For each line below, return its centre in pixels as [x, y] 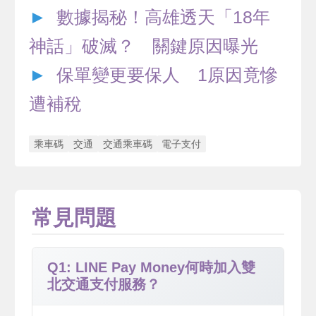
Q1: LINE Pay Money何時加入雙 [151, 268]
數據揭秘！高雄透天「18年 [164, 18]
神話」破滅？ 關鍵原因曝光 [144, 47]
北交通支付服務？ [104, 285]
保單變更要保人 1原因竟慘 [168, 75]
